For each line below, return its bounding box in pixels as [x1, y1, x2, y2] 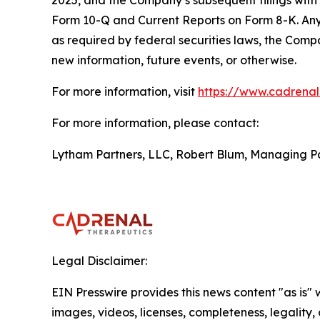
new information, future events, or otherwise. [51, 53, 296, 68]
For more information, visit [51, 84, 198, 99]
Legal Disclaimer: [51, 254, 147, 269]
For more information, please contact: [51, 116, 259, 131]
